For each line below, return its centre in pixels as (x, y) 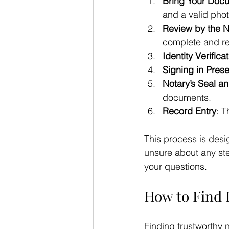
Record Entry (189, 111)
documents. (187, 97)
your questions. (176, 166)
